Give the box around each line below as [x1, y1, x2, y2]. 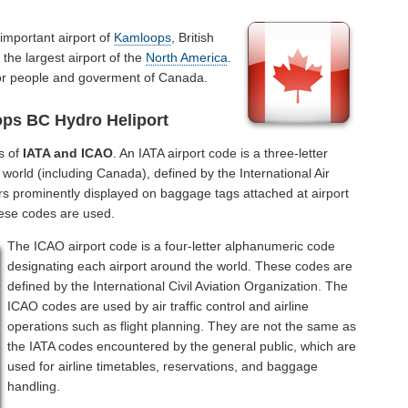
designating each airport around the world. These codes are [7, 259, 353, 274]
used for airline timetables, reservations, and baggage [7, 359, 319, 374]
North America [146, 49, 229, 65]
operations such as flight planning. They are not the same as [7, 319, 357, 334]
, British [171, 29, 215, 45]
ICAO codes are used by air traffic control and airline [7, 299, 310, 314]
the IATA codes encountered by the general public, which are [7, 339, 357, 354]
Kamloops [114, 29, 172, 45]
